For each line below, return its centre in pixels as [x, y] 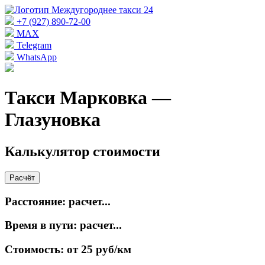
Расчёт [22, 177]
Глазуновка [53, 120]
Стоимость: [36, 249]
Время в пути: [42, 225]
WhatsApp [35, 57]
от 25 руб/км [99, 249]
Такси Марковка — [88, 98]
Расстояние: [37, 201]
